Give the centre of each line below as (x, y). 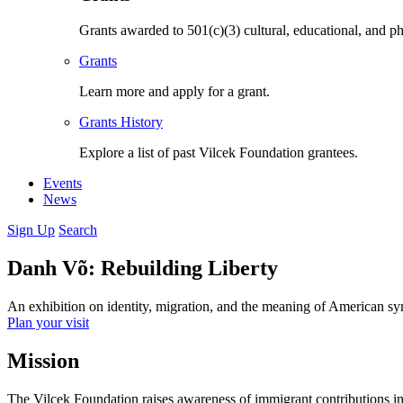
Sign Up (31, 230)
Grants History (121, 122)
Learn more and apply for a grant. (175, 92)
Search (78, 230)
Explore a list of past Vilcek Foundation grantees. (219, 153)
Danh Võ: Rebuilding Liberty (143, 269)
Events (63, 184)
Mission (43, 360)
